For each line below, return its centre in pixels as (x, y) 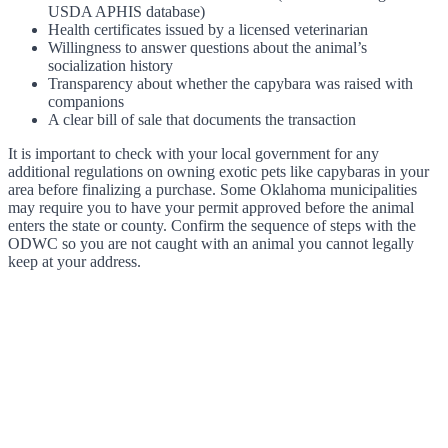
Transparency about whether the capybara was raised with (230, 84)
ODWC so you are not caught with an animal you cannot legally (211, 244)
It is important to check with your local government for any (193, 154)
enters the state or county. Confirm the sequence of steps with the (212, 226)
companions (86, 102)
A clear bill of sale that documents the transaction (202, 120)
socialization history (110, 66)
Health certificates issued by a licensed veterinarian (208, 30)
